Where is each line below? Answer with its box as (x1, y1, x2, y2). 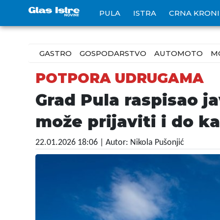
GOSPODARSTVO (80, 49, 146, 58)
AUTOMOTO (154, 49, 203, 58)
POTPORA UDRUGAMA (35, 70, 204, 86)
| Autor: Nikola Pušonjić (100, 138, 184, 147)
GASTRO (39, 49, 72, 58)
